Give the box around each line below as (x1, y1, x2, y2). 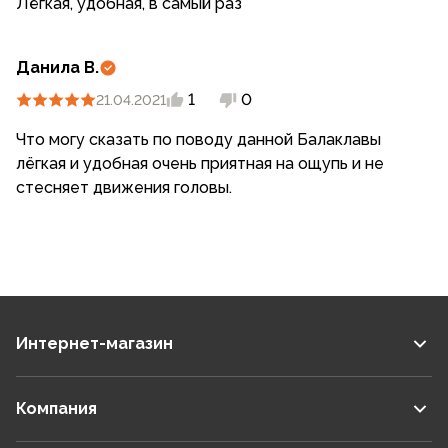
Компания (16, 399, 97, 418)
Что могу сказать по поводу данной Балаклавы (16, 130, 381, 149)
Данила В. (16, 58, 99, 77)
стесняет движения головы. (16, 178, 232, 197)
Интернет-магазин (16, 334, 173, 353)
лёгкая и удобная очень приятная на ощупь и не (16, 154, 384, 173)
